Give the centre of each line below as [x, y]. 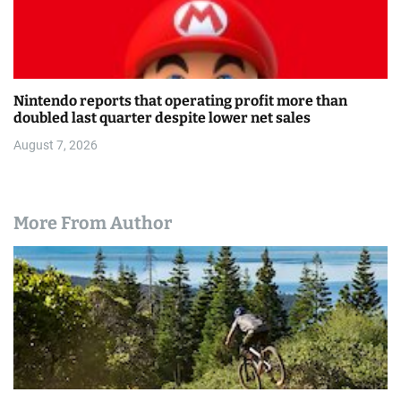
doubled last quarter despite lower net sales [162, 118]
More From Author [93, 223]
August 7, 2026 [55, 145]
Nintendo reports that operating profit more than [180, 101]
